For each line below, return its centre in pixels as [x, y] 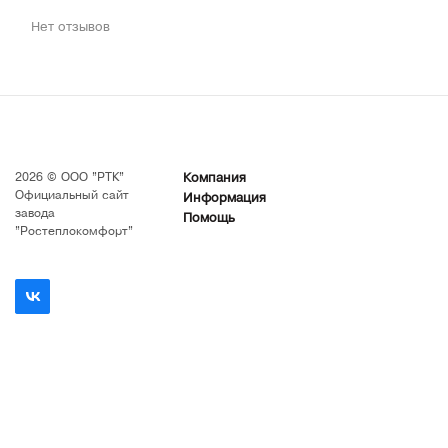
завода [35, 214]
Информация [225, 199]
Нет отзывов [70, 28]
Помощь [209, 219]
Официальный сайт [72, 196]
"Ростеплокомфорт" [74, 232]
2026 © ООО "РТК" [69, 178]
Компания [215, 179]
